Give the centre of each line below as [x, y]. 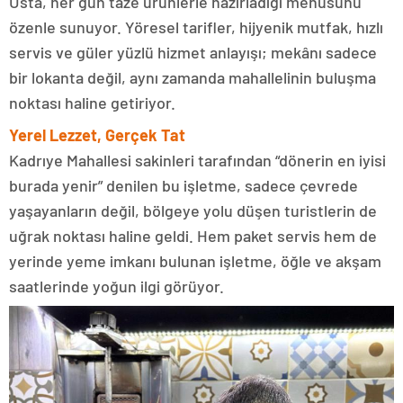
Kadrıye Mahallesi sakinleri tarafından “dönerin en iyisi [197, 160]
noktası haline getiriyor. [92, 103]
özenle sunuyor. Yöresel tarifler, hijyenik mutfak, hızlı [196, 27]
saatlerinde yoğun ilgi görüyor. [116, 286]
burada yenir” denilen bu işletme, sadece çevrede [184, 185]
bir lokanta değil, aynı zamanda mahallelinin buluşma [193, 77]
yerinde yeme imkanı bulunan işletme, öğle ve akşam [195, 261]
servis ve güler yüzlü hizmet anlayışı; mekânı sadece [193, 52]
